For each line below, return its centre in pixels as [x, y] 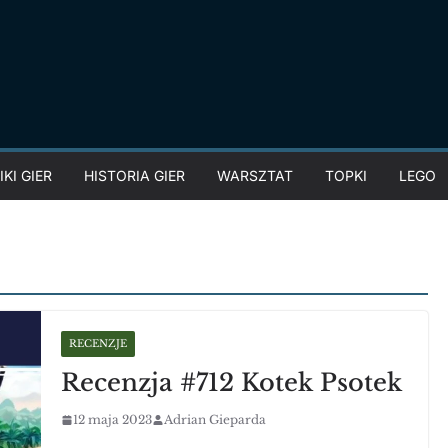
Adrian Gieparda [215, 419]
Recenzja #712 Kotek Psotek [232, 382]
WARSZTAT [255, 175]
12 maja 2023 [113, 419]
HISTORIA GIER [134, 175]
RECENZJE [98, 343]
